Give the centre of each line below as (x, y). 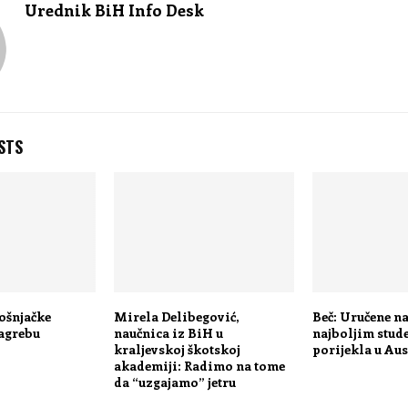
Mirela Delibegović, (176, 316)
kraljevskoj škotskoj (177, 349)
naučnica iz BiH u (168, 332)
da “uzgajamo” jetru (174, 382)
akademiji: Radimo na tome (199, 365)
